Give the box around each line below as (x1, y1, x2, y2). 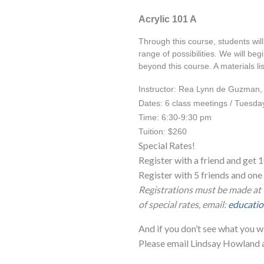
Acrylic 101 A (138, 14, 197, 24)
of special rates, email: (138, 198, 229, 210)
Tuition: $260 (138, 126, 187, 136)
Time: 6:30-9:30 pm (138, 112, 212, 122)
